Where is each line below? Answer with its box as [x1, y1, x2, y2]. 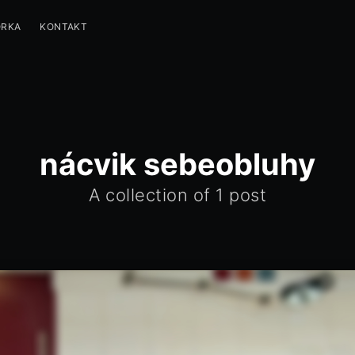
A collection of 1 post [89, 185, 266, 206]
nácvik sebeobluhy [40, 146, 315, 183]
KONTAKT [40, 21, 88, 32]
